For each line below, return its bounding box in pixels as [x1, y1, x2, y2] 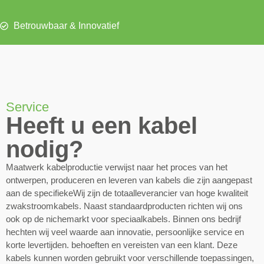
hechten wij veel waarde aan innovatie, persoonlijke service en [6, 227, 244, 237]
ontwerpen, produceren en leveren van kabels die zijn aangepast [6, 175, 252, 186]
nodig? [6, 136, 83, 163]
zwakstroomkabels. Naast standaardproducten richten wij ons [6, 201, 243, 212]
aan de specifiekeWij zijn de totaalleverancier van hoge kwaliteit [6, 188, 248, 199]
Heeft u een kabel [6, 113, 197, 139]
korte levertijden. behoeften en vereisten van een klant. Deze [6, 240, 237, 250]
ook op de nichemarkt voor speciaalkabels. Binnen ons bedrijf [6, 214, 241, 225]
